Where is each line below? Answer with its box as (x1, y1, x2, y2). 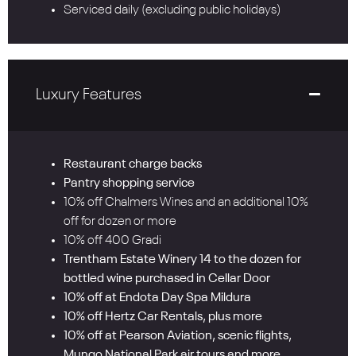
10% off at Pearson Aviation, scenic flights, (64, 330, 292, 343)
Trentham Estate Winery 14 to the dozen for (64, 253, 301, 267)
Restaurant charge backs (64, 158, 202, 172)
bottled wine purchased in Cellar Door (64, 273, 270, 286)
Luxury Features (36, 87, 141, 104)
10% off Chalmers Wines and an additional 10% (64, 196, 308, 210)
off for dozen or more (64, 215, 176, 229)
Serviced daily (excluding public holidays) (64, 4, 281, 17)
